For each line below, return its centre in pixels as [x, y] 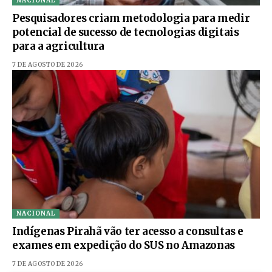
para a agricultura [58, 46]
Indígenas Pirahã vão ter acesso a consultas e [128, 231]
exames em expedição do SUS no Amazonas [124, 245]
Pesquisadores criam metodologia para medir [131, 19]
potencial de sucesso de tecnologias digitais [126, 32]
